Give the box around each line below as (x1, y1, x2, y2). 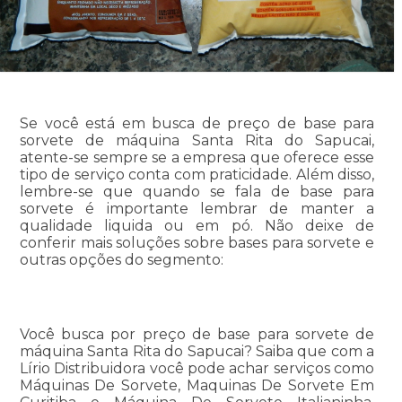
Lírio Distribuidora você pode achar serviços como (19, 359, 375, 377)
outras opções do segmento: (19, 250, 223, 268)
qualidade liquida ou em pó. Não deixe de (19, 216, 375, 234)
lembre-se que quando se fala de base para (19, 182, 375, 200)
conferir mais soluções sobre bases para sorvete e (19, 233, 375, 251)
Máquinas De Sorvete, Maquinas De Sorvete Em (19, 376, 375, 394)
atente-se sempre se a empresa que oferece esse (19, 148, 375, 166)
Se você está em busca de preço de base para (19, 114, 375, 132)
